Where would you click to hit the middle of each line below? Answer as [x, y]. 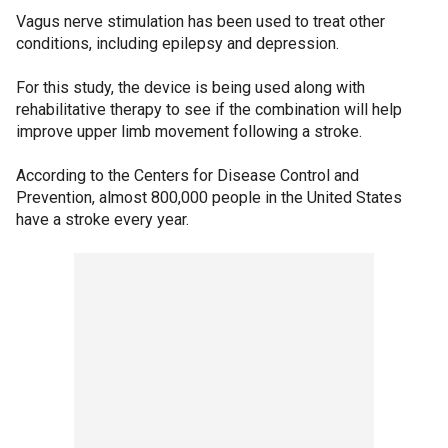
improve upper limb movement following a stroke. [189, 131]
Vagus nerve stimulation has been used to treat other [200, 21]
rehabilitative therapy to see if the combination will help [209, 109]
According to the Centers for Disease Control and [187, 175]
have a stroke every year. [102, 219]
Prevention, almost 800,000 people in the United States [209, 197]
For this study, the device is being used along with [190, 87]
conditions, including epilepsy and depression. [177, 43]
